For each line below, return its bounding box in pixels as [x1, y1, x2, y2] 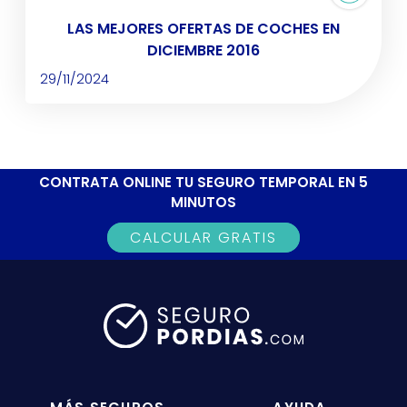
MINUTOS [171, 193, 236, 213]
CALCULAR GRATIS [130, 227, 277, 249]
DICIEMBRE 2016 [147, 40, 260, 62]
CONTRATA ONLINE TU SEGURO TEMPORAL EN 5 [39, 173, 368, 193]
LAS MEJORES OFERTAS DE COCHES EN [67, 18, 340, 40]
